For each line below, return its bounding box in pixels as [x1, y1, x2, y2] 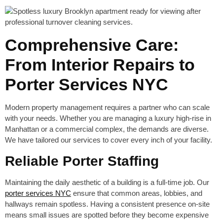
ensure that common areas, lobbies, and [71, 189, 202, 198]
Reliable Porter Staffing [5, 153, 159, 169]
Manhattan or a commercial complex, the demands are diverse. [5, 125, 209, 134]
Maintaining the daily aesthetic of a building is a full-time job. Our [5, 178, 209, 187]
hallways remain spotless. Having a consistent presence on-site [5, 200, 210, 209]
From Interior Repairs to [5, 55, 195, 74]
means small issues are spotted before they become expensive [5, 211, 209, 220]
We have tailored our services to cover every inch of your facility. [5, 136, 212, 145]
